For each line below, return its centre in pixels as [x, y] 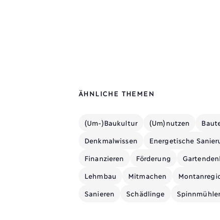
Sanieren [100, 193]
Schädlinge [146, 193]
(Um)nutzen [169, 122]
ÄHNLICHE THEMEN [117, 93]
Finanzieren [104, 158]
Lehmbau [100, 175]
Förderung [153, 158]
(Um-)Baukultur [111, 122]
